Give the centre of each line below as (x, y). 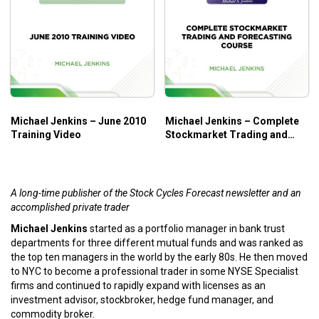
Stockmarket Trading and (226, 135)
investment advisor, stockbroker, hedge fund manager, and (142, 300)
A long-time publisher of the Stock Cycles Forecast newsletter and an (156, 193)
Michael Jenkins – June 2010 (78, 121)
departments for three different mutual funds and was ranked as (157, 243)
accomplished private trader (70, 208)
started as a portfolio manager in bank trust (186, 229)
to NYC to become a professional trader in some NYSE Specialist (155, 272)
